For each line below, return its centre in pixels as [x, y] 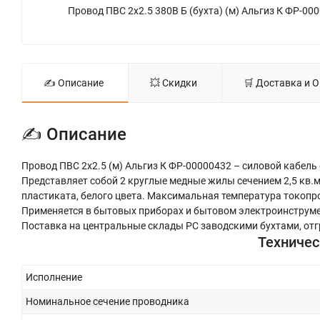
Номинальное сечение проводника [107, 301]
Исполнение [54, 277]
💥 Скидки [174, 82]
